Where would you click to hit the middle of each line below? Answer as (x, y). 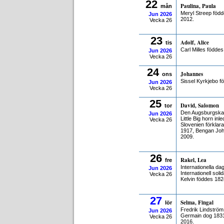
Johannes (192, 74)
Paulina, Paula (198, 6)
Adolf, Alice (195, 42)
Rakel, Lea (193, 160)
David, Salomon (200, 105)
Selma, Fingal (197, 202)
